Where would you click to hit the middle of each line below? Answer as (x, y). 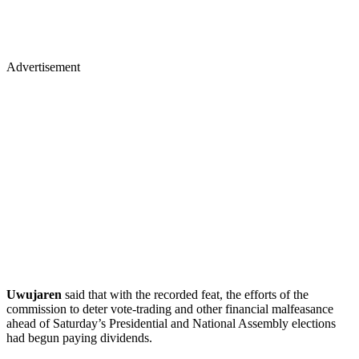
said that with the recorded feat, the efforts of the (187, 294)
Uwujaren (36, 294)
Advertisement (43, 67)
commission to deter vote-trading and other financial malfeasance (170, 309)
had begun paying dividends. (79, 337)
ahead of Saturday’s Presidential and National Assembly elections (171, 323)
